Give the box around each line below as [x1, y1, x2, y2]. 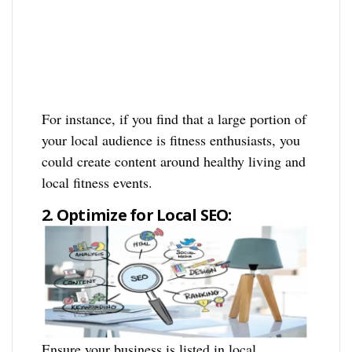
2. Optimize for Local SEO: [42, 203, 232, 225]
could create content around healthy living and [42, 151, 306, 170]
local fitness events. [42, 172, 153, 192]
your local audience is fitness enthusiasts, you [42, 130, 301, 149]
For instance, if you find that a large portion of [42, 108, 307, 128]
